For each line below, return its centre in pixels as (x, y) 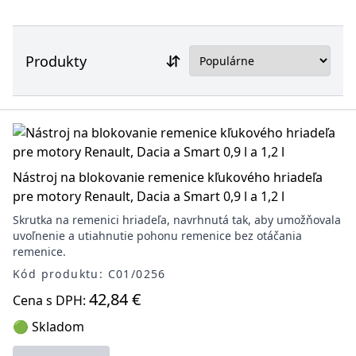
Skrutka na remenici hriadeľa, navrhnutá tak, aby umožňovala (177, 220)
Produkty (56, 61)
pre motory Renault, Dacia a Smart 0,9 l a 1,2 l (149, 196)
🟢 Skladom (48, 327)
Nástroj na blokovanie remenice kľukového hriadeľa (168, 177)
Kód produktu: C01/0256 (89, 274)
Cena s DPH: (51, 300)
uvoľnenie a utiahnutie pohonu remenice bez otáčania (157, 236)
